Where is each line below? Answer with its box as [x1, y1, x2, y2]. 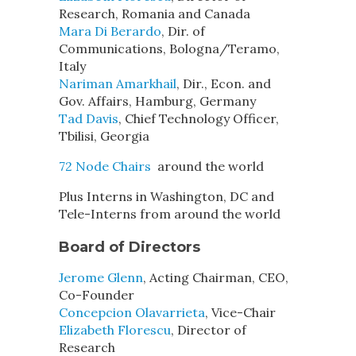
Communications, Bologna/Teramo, [59, 41, 280, 56]
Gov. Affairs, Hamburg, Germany [59, 93, 256, 109]
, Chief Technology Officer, [118, 110, 279, 126]
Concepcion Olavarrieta [59, 304, 205, 320]
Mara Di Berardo [59, 23, 161, 39]
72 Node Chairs [59, 158, 151, 174]
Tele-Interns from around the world [59, 206, 281, 222]
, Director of [171, 322, 246, 338]
